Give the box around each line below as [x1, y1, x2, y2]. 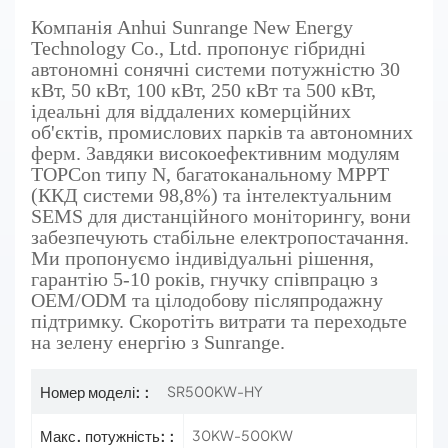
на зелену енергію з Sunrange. [31, 330, 285, 353]
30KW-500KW [192, 425, 293, 444]
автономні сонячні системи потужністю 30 [31, 57, 400, 80]
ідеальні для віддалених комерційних [31, 99, 351, 122]
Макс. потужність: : [40, 425, 175, 445]
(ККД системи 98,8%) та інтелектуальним [31, 183, 392, 206]
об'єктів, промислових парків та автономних [31, 120, 413, 143]
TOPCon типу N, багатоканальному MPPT [31, 162, 389, 185]
